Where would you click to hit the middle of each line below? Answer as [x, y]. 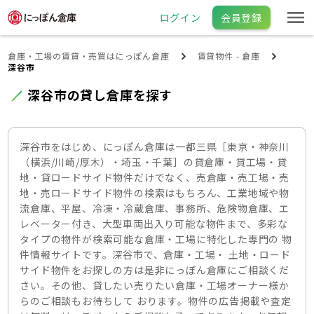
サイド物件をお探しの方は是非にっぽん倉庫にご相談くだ [155, 270]
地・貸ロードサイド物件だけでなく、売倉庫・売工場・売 [155, 177]
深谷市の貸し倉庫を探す [100, 95]
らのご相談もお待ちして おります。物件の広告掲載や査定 [156, 301]
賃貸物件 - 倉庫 [228, 56]
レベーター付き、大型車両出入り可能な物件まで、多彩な [154, 224]
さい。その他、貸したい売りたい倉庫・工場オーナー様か [155, 285]
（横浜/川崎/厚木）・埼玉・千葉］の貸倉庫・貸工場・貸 [153, 162]
